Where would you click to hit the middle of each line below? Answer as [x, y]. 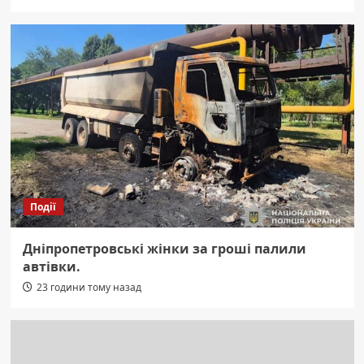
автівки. [51, 267]
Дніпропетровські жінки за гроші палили [164, 249]
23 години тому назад [89, 288]
